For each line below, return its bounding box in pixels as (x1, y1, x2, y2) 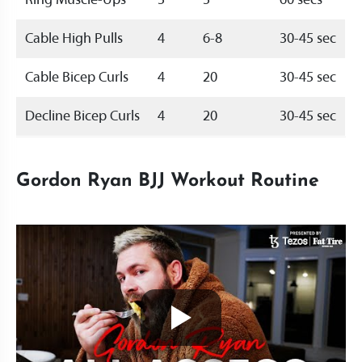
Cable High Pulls (25, 31, 123, 48)
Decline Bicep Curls (25, 108, 140, 125)
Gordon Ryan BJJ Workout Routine (16, 171, 319, 192)
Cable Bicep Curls (25, 69, 128, 86)
